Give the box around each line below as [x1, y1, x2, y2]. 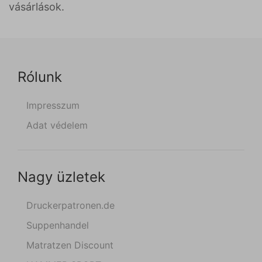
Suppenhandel [26, 219, 89, 231]
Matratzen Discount [26, 239, 113, 251]
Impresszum [26, 99, 80, 111]
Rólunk [18, 68, 62, 85]
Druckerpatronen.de [26, 199, 115, 211]
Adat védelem [26, 119, 88, 131]
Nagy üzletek [18, 168, 105, 185]
